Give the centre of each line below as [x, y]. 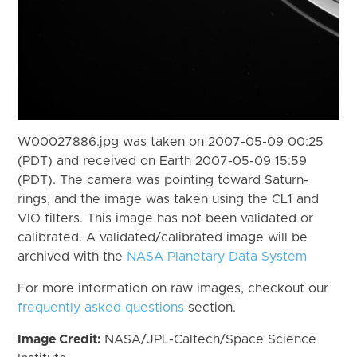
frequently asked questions [101, 307]
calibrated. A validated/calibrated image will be [163, 237]
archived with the [73, 256]
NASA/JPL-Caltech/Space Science [211, 339]
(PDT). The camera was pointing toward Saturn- [163, 180]
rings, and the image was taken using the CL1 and [169, 199]
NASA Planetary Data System [217, 256]
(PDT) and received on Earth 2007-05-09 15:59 [163, 161]
